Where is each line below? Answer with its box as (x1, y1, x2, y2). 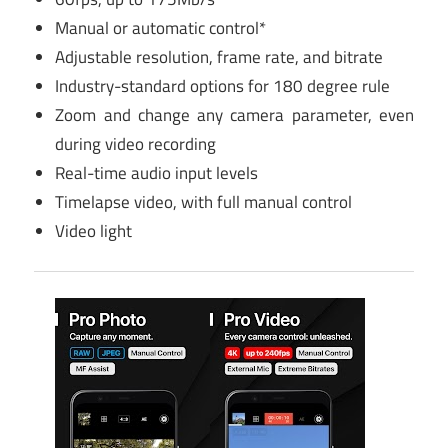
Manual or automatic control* (55, 14, 267, 41)
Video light (55, 217, 133, 244)
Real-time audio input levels (55, 159, 259, 186)
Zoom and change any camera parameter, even (55, 101, 414, 128)
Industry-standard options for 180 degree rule (55, 72, 391, 99)
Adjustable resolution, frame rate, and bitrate (55, 43, 384, 70)
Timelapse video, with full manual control (55, 188, 353, 215)
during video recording (55, 130, 217, 157)
